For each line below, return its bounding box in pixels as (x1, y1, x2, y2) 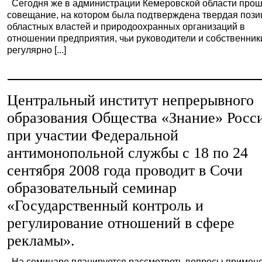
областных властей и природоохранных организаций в (7, 21, 246, 32)
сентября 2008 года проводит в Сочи (7, 162, 243, 179)
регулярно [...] (7, 44, 67, 55)
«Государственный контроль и (7, 197, 204, 214)
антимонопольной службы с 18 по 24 (7, 144, 249, 161)
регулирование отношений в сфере (7, 215, 235, 232)
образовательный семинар (7, 180, 177, 196)
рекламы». (7, 232, 75, 249)
